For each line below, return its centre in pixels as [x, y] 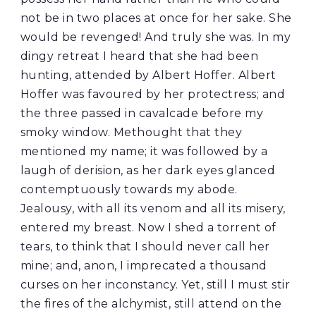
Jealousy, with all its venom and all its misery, [153, 209]
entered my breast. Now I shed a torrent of [148, 228]
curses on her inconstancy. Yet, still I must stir [155, 285]
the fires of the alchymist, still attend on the [151, 304]
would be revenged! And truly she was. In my [156, 37]
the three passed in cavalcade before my [142, 114]
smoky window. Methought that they [131, 133]
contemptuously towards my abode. [129, 190]
